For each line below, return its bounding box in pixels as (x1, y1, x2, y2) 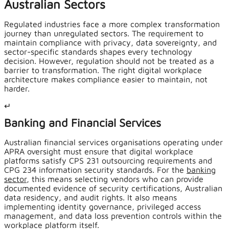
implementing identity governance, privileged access (4, 202, 201, 212)
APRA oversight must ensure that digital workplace (4, 147, 193, 156)
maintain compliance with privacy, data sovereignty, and (4, 38, 217, 48)
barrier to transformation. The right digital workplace (4, 65, 202, 75)
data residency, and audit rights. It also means (4, 193, 177, 202)
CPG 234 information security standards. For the (4, 165, 187, 175)
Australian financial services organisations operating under (4, 138, 223, 147)
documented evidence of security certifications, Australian (4, 184, 222, 193)
